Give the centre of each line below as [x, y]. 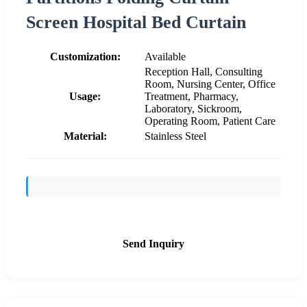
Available [165, 56]
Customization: [85, 56]
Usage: [85, 96]
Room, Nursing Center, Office [210, 84]
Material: [85, 136]
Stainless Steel [175, 136]
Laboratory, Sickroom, [193, 108]
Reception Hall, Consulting [204, 71]
